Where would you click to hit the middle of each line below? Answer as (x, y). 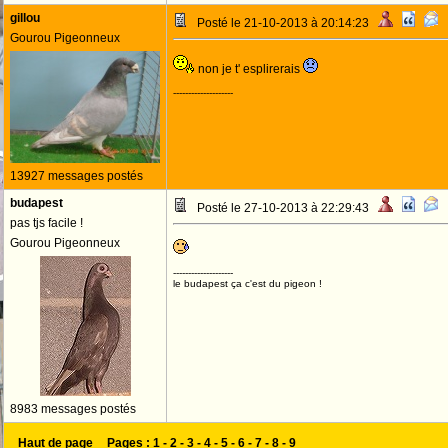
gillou (25, 18)
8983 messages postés (73, 409)
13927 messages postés (76, 176)
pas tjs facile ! (46, 223)
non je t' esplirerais (249, 69)
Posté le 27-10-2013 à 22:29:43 (283, 208)
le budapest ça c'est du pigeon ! (247, 283)
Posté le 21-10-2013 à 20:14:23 (283, 23)
